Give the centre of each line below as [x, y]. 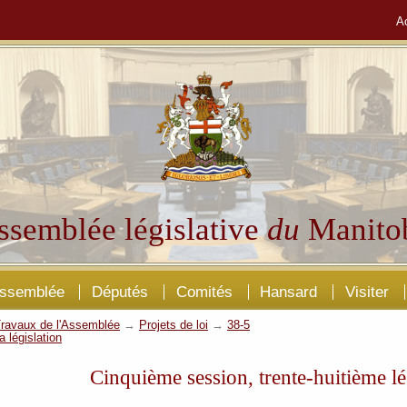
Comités [204, 291]
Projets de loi [174, 325]
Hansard [289, 291]
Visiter [367, 291]
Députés [120, 291]
